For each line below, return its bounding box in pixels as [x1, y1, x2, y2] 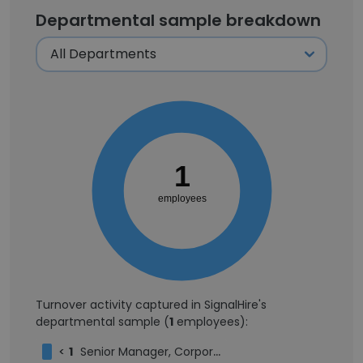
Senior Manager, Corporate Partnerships [80, 344, 213, 360]
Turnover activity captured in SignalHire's [36, 297, 267, 313]
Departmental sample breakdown [36, 9, 321, 32]
